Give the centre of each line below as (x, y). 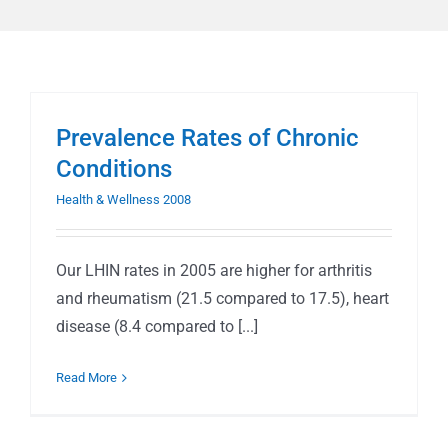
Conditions (114, 169)
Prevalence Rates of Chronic (207, 138)
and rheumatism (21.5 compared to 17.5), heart (222, 298)
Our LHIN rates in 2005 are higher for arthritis (214, 270)
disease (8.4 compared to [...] (157, 326)
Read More (86, 377)
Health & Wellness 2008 (123, 199)
